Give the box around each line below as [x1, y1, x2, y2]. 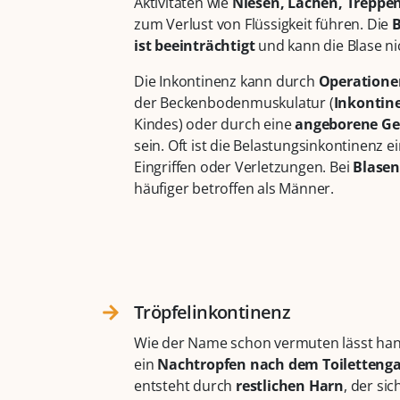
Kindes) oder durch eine [134, 114, 296, 135]
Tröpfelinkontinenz [134, 300, 291, 325]
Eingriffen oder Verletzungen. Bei [134, 157, 354, 178]
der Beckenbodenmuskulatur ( [134, 93, 334, 113]
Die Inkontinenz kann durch [134, 71, 319, 92]
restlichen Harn [236, 376, 345, 396]
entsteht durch [134, 376, 237, 396]
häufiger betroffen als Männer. [134, 179, 335, 199]
